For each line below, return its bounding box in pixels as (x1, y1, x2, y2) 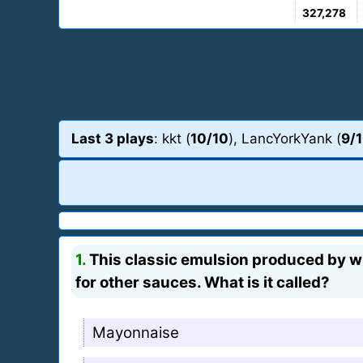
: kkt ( (154, 130, 190, 147)
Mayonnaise (92, 322, 179, 342)
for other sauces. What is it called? (75, 272, 330, 292)
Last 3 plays (71, 130, 154, 147)
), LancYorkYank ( (228, 130, 341, 147)
